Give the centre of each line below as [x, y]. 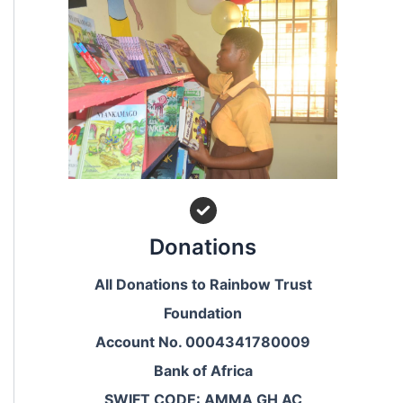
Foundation [203, 313]
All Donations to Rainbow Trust [203, 285]
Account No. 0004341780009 [203, 342]
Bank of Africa [203, 371]
